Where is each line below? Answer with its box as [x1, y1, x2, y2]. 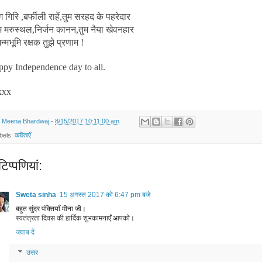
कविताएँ [15, 132, 31, 139]
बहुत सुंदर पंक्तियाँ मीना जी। [16, 205, 86, 213]
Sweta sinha [16, 191, 56, 199]
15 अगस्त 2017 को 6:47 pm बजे [60, 191, 150, 199]
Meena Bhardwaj [2, 117, 49, 125]
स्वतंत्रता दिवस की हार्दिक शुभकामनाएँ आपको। [16, 214, 135, 223]
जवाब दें [16, 228, 35, 237]
